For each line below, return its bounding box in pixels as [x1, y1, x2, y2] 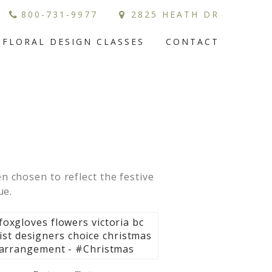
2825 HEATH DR [131, 8, 219, 20]
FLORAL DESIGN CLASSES [2, 36, 145, 47]
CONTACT [166, 36, 219, 47]
